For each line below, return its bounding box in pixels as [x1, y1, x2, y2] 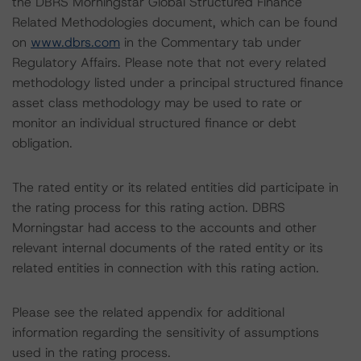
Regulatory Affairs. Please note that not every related [12, 54, 326, 71]
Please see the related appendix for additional [12, 304, 284, 321]
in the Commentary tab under [120, 34, 301, 51]
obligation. [12, 135, 73, 151]
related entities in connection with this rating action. [12, 259, 319, 276]
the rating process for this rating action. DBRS [12, 199, 285, 216]
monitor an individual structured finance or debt [12, 114, 297, 131]
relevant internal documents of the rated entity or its [12, 239, 323, 256]
